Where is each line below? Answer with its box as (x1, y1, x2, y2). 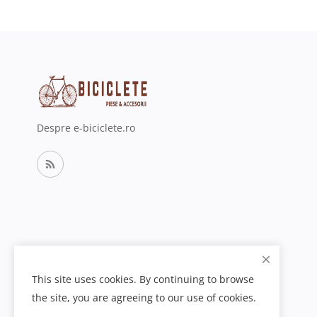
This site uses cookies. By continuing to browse (32, 272, 254, 286)
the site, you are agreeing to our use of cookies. (32, 291, 256, 304)
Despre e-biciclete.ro (37, 120, 135, 134)
